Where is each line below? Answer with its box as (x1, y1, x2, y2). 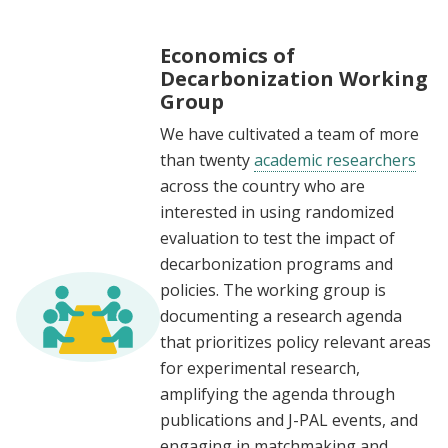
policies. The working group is (160, 279, 386, 302)
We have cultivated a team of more (160, 123, 419, 146)
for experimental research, (160, 357, 360, 380)
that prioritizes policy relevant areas (160, 331, 431, 354)
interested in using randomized (160, 201, 394, 224)
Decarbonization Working (160, 65, 428, 93)
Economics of (160, 42, 295, 70)
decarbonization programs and (160, 253, 393, 276)
